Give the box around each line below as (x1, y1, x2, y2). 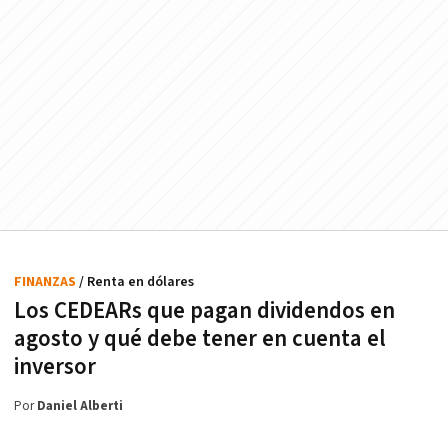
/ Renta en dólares (79, 273, 194, 292)
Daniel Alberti (37, 398, 123, 416)
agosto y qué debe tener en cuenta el (14, 324, 386, 355)
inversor (14, 352, 96, 383)
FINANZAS (14, 273, 79, 292)
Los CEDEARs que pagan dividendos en (14, 296, 395, 327)
